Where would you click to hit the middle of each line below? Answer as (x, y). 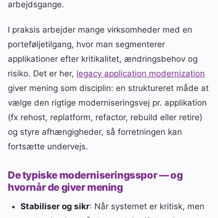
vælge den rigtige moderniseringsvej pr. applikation (107, 103)
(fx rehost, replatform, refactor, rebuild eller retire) (105, 118)
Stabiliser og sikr (55, 206)
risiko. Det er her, (42, 74)
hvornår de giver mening (65, 187)
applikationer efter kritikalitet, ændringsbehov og (103, 59)
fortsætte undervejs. (48, 147)
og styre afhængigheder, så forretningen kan (95, 132)
